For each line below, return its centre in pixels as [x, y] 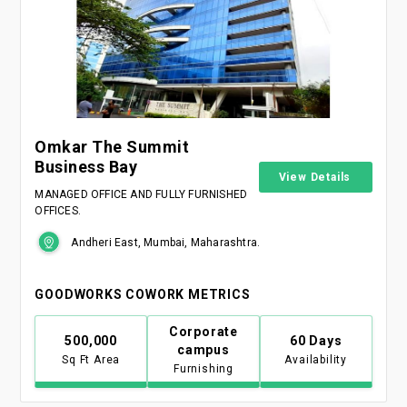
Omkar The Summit [112, 146]
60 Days [316, 341]
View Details [315, 177]
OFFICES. [58, 210]
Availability [316, 360]
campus [203, 350]
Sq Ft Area [91, 360]
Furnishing [203, 369]
